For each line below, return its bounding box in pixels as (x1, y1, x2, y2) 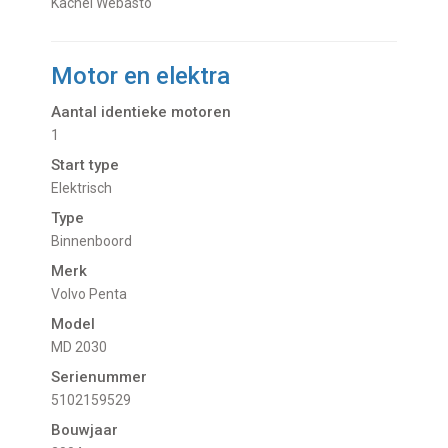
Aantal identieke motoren (51, 103, 232, 122)
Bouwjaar (51, 421, 119, 440)
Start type (51, 156, 120, 175)
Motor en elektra (51, 62, 231, 91)
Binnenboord (60, 233, 133, 250)
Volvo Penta (60, 286, 128, 303)
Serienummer (51, 368, 148, 387)
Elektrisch (59, 180, 113, 197)
